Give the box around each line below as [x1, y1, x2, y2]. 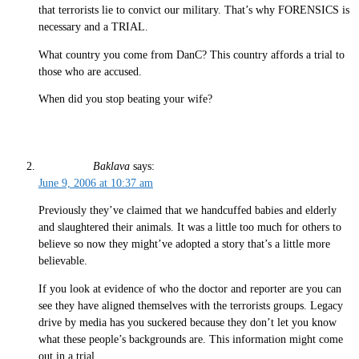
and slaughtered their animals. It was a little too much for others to [38, 221, 341, 234]
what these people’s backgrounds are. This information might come [38, 333, 343, 345]
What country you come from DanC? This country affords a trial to [38, 48, 345, 61]
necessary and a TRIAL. [38, 21, 148, 34]
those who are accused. [38, 65, 142, 78]
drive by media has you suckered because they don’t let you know [38, 316, 337, 329]
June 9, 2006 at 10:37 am [38, 176, 153, 189]
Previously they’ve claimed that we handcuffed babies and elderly [38, 204, 337, 217]
